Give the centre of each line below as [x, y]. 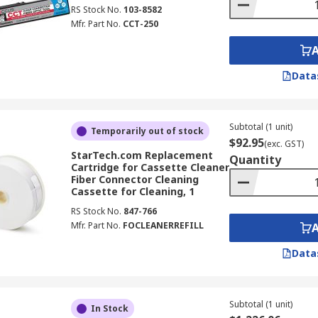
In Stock [109, 308]
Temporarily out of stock [147, 131]
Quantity [255, 160]
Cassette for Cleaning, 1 [132, 191]
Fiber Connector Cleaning [135, 179]
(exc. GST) [284, 144]
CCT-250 [140, 24]
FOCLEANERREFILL [163, 225]
